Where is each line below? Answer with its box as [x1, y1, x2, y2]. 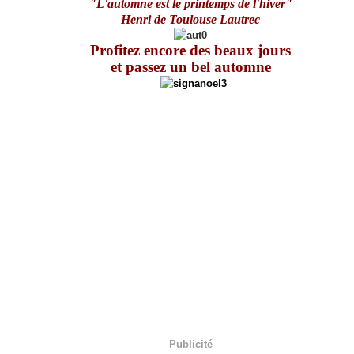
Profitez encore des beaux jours [90, 42, 292, 58]
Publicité [168, 337, 213, 350]
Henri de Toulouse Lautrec [121, 13, 261, 26]
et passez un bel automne [110, 58, 271, 75]
